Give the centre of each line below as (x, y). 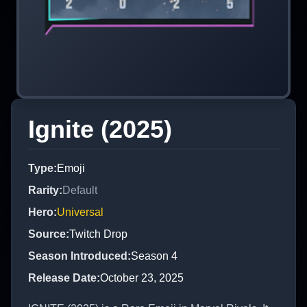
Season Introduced (78, 256)
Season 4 (154, 256)
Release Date (62, 278)
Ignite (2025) (100, 129)
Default (80, 190)
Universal (80, 212)
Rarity (44, 190)
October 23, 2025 (142, 278)
